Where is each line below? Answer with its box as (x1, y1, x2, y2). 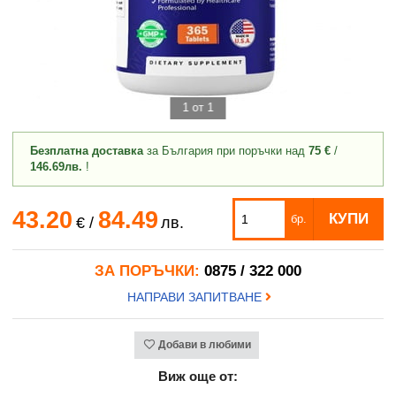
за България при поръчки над (142, 143, 308, 157)
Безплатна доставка (29, 143, 143, 157)
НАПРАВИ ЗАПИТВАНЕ (127, 289, 266, 304)
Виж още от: (158, 368, 238, 384)
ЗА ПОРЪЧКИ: (95, 262, 200, 279)
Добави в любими (157, 339, 251, 352)
